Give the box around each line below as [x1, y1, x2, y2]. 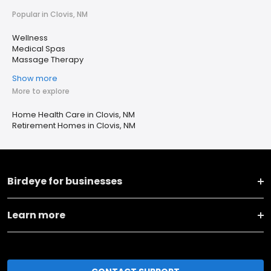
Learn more [7, 208, 65, 222]
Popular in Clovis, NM [12, 9, 88, 19]
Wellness [12, 32, 48, 44]
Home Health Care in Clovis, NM [12, 109, 135, 120]
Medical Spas [12, 43, 65, 54]
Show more [12, 73, 57, 84]
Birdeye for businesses [7, 174, 122, 188]
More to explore [12, 86, 70, 96]
